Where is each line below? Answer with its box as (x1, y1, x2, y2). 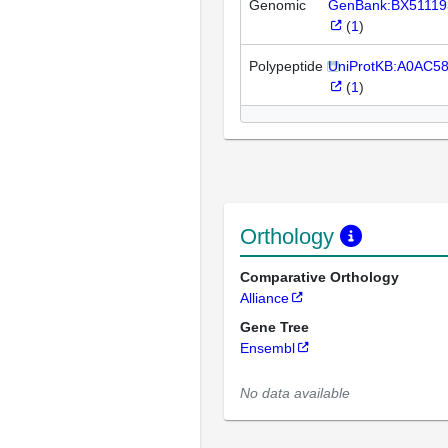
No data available (240, 384, 350, 401)
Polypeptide (249, 57, 323, 74)
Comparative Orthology (240, 268, 399, 285)
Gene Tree (240, 318, 309, 335)
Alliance (240, 289, 289, 306)
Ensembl (240, 339, 295, 356)
